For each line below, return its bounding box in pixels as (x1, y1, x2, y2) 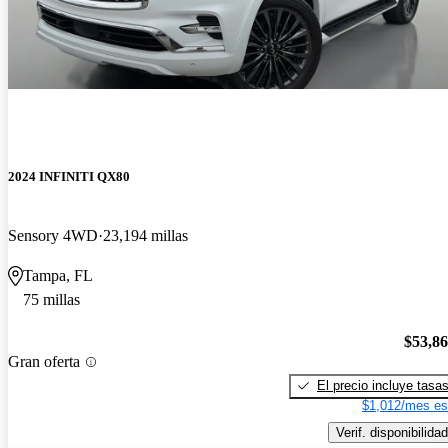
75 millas (23, 291, 80, 309)
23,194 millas (103, 227, 188, 245)
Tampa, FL (23, 267, 93, 285)
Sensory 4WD (8, 227, 98, 245)
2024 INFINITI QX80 (8, 169, 130, 185)
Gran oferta (8, 353, 80, 371)
